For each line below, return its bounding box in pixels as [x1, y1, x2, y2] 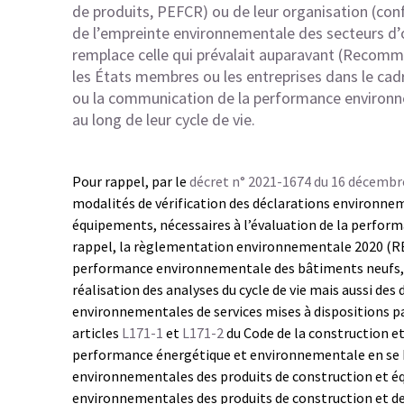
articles [72, 324, 122, 342]
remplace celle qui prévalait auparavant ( [72, 44, 343, 65]
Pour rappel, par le [72, 172, 189, 190]
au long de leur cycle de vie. [72, 109, 255, 130]
